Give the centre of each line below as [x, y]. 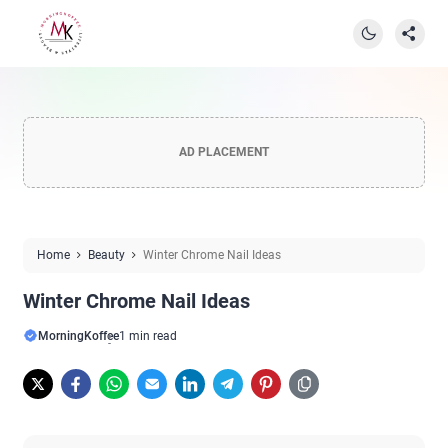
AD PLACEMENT [224, 152]
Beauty [106, 255]
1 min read [148, 336]
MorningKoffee [78, 336]
